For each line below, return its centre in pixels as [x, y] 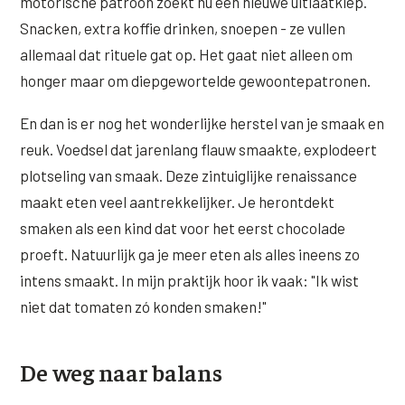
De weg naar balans [121, 372]
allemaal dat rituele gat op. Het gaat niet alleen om [187, 54]
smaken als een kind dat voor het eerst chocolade [183, 228]
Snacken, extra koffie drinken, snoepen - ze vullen [183, 28]
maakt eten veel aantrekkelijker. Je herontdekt [178, 202]
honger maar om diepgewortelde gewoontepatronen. [196, 80]
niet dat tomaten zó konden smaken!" [144, 307]
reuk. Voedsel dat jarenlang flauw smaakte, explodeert [199, 150]
